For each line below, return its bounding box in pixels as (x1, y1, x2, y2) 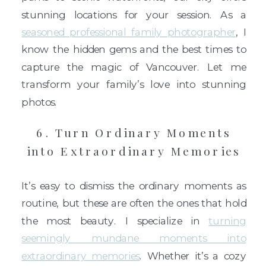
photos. (21, 95, 58, 108)
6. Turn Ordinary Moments (36, 124, 232, 141)
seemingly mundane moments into (21, 232, 246, 245)
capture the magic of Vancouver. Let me (21, 61, 246, 74)
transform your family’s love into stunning (21, 78, 246, 91)
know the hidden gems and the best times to (21, 43, 246, 56)
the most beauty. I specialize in (21, 214, 209, 227)
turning (208, 214, 246, 227)
